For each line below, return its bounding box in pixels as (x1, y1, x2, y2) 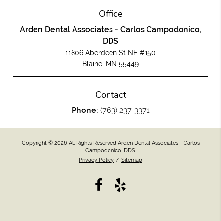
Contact (95, 89, 126, 101)
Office (98, 8, 123, 20)
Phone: (71, 106, 100, 115)
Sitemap (121, 156, 142, 163)
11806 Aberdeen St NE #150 (65, 49, 156, 57)
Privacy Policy (79, 156, 114, 163)
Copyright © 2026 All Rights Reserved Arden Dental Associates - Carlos (21, 139, 200, 146)
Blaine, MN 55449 (82, 60, 139, 68)
